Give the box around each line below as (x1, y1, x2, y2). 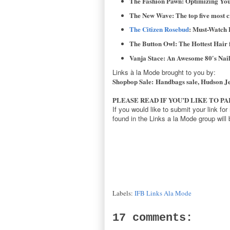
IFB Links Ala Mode (135, 188, 191, 198)
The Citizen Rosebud (129, 24, 189, 34)
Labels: (112, 188, 135, 198)
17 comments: (112, 211, 193, 224)
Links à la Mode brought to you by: (112, 67, 216, 77)
